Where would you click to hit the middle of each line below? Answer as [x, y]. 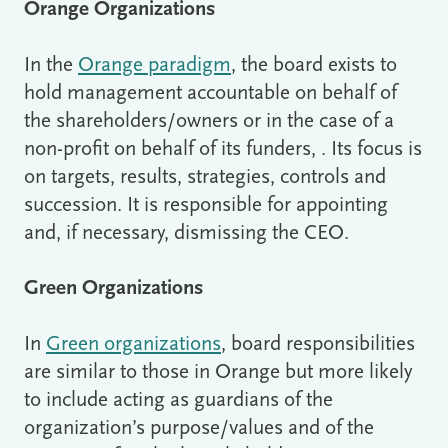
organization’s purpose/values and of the [199, 429]
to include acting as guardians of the [178, 401]
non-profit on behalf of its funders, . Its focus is [223, 149]
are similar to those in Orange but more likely [218, 373]
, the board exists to [314, 65]
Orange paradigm [154, 65]
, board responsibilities [318, 345]
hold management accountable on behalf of [210, 93]
